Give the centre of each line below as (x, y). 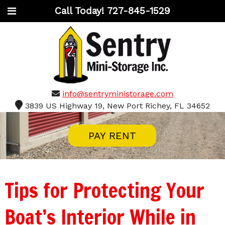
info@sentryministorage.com (118, 94)
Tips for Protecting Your (104, 190)
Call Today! (81, 11)
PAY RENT (113, 136)
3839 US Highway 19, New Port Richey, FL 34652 (117, 106)
